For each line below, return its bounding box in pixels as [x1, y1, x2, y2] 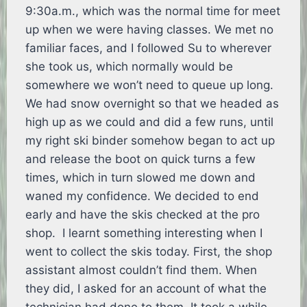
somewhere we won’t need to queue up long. [25, 78, 274, 93]
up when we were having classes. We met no [25, 23, 274, 37]
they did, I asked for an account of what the [25, 282, 267, 296]
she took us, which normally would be [25, 60, 234, 74]
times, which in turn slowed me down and [25, 171, 256, 185]
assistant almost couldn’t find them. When [25, 263, 258, 278]
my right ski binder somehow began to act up [25, 134, 275, 148]
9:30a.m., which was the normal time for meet [25, 4, 281, 19]
